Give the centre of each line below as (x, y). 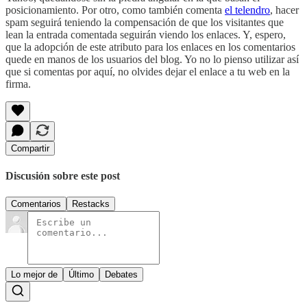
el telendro (247, 10)
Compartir (30, 148)
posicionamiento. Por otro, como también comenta (115, 10)
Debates (121, 275)
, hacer (284, 10)
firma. (18, 84)
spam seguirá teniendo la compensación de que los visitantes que (145, 22)
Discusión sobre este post (63, 176)
